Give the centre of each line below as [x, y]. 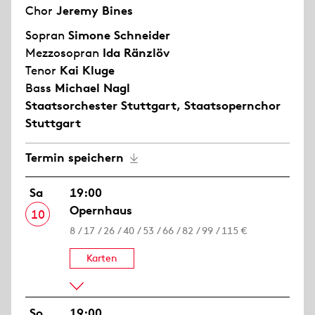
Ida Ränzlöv [136, 53]
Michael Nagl [92, 88]
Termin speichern [75, 157]
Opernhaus [101, 210]
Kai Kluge [87, 70]
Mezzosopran [64, 53]
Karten [102, 258]
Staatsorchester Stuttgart [101, 105]
